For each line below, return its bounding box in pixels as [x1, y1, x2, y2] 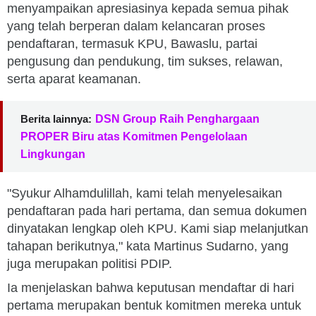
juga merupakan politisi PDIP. [7, 257, 172, 271]
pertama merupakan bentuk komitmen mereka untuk [7, 298, 301, 312]
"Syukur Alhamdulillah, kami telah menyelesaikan [7, 186, 282, 200]
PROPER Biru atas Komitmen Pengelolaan [20, 130, 248, 142]
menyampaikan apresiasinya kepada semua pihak [7, 1, 288, 16]
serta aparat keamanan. [7, 72, 141, 86]
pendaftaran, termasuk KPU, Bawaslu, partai [7, 37, 257, 51]
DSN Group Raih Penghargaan [95, 113, 260, 125]
